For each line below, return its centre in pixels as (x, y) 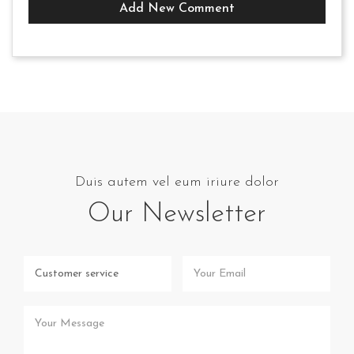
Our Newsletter (177, 214)
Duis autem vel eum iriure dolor (177, 182)
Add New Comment (177, 8)
